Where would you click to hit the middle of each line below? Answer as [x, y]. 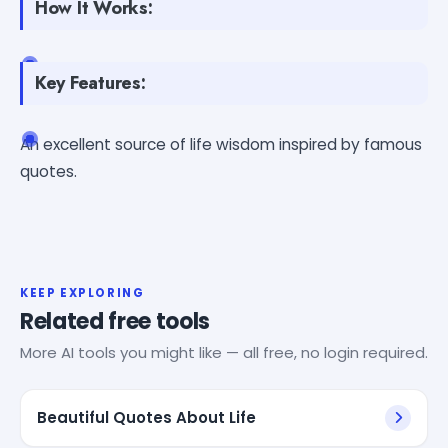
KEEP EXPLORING [82, 292]
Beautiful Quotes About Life [146, 417]
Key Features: [90, 82]
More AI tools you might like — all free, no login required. [224, 352]
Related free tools [115, 321]
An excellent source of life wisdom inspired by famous [221, 144]
